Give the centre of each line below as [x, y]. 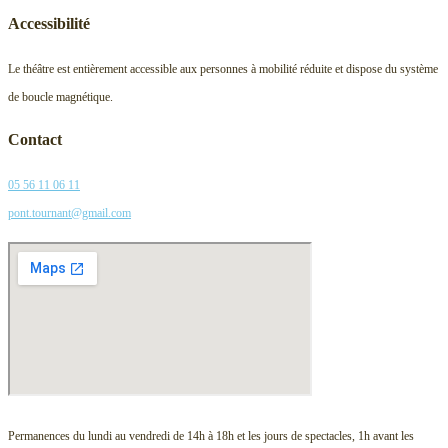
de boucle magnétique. [62, 97]
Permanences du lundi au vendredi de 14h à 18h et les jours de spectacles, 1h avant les [211, 436]
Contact [35, 139]
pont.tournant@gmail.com [69, 213]
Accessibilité [49, 23]
